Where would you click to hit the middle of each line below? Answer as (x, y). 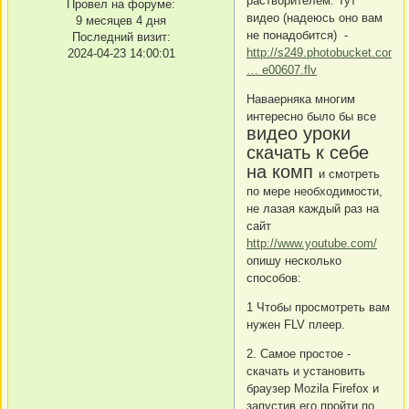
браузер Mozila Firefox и (313, 388)
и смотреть (349, 173)
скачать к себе (308, 152)
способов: (274, 278)
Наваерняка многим (301, 99)
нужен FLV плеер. (296, 324)
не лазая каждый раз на (313, 208)
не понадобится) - (297, 35)
